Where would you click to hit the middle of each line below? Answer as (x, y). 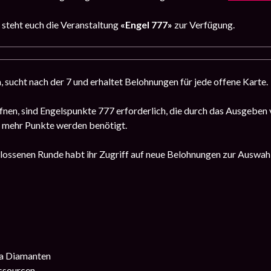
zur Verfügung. (204, 25)
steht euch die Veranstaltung (60, 25)
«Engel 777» (145, 25)
